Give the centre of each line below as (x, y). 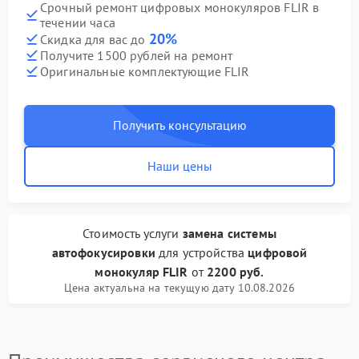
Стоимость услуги (133, 233)
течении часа (78, 22)
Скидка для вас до (95, 39)
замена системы (229, 233)
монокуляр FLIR (141, 272)
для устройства (202, 252)
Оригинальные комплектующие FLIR (145, 71)
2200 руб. (236, 272)
